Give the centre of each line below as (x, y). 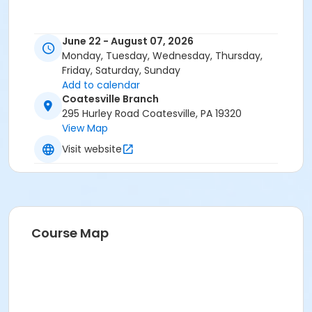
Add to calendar (101, 85)
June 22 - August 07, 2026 (128, 41)
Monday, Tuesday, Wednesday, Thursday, (162, 56)
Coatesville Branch (110, 99)
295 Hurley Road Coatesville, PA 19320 (152, 114)
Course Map (70, 233)
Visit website (92, 149)
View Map (85, 128)
